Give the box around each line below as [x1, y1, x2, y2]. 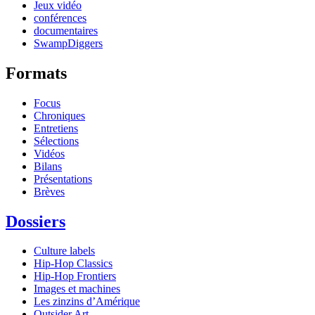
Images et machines [34, 283, 120, 295]
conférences [34, 11, 86, 24]
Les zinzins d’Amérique [34, 295, 140, 308]
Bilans [34, 160, 62, 172]
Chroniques [34, 109, 85, 122]
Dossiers [6, 212, 65, 231]
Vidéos [34, 147, 65, 160]
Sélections [34, 134, 79, 147]
